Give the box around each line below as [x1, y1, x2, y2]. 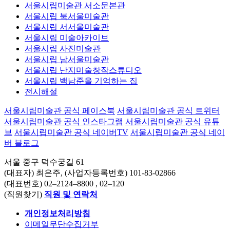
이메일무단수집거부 [25, 219, 99, 228]
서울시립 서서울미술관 [25, 22, 109, 31]
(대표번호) [4, 179, 42, 188]
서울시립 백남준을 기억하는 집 [25, 76, 138, 85]
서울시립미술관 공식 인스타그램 [4, 117, 123, 126]
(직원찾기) [4, 189, 42, 199]
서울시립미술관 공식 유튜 [125, 117, 220, 126]
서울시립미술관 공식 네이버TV [14, 127, 128, 137]
